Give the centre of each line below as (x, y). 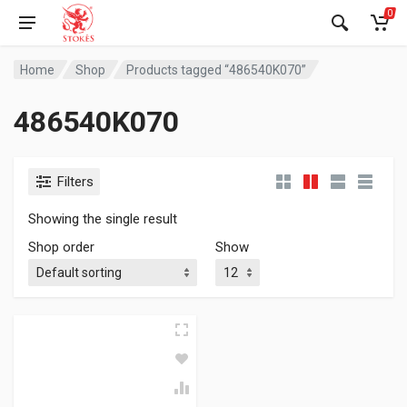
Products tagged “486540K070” (217, 69)
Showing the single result (103, 219)
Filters (75, 182)
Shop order (61, 247)
